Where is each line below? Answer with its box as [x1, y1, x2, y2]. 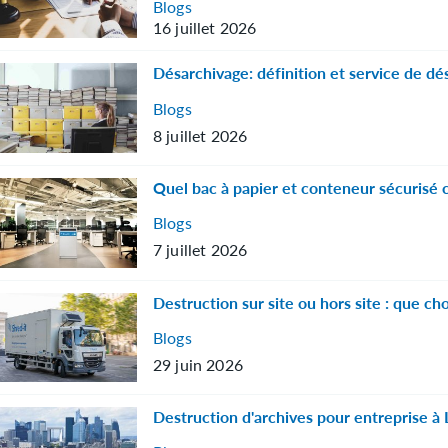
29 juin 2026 [153, 353, 243, 377]
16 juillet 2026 [153, 15, 257, 39]
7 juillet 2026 [153, 238, 248, 262]
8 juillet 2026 [153, 123, 248, 147]
